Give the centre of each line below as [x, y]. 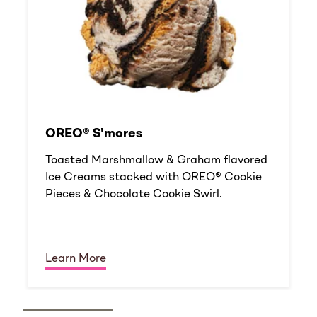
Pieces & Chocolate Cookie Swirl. [134, 194]
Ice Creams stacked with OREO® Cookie [154, 177]
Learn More [76, 259]
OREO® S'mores [94, 133]
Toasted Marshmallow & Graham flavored [156, 160]
